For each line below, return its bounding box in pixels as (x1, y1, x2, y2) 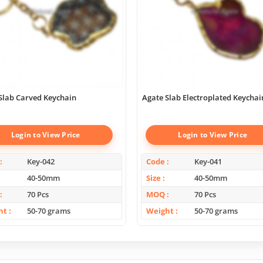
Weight (146, 205, 174, 216)
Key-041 (194, 156, 222, 167)
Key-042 (27, 156, 55, 167)
